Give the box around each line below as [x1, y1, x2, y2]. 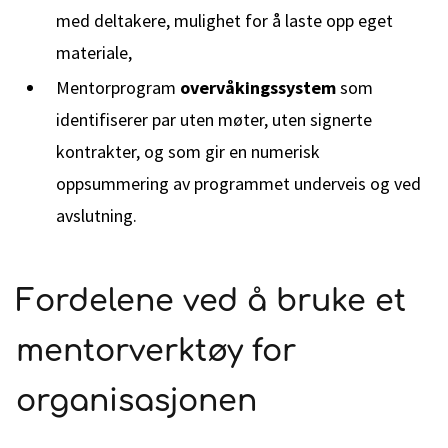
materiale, [56, 41, 132, 64]
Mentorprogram [56, 76, 180, 99]
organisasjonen [16, 385, 257, 418]
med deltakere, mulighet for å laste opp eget [56, 9, 393, 32]
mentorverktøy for [16, 335, 296, 368]
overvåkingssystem [180, 76, 336, 99]
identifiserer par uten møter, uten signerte [56, 108, 372, 131]
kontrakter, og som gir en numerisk [56, 140, 320, 163]
